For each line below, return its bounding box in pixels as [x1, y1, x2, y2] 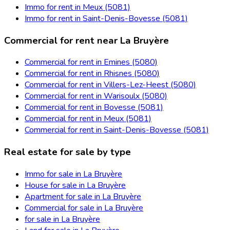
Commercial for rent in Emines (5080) [25, 56, 158, 68]
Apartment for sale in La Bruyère [25, 190, 141, 202]
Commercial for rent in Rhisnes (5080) [25, 68, 160, 80]
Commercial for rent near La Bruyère [4, 33, 169, 47]
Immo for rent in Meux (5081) [25, 1, 130, 13]
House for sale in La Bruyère [25, 179, 126, 191]
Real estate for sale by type [4, 145, 131, 159]
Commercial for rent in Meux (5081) [25, 113, 151, 125]
